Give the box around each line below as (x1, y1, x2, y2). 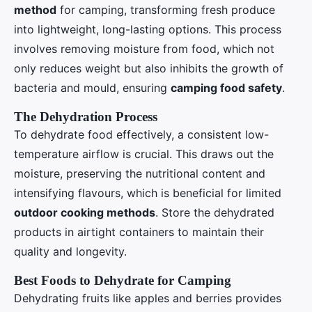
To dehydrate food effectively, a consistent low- (14, 127, 269, 141)
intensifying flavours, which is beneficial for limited (14, 185, 281, 200)
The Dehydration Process (14, 109, 157, 124)
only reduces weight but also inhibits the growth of (14, 61, 283, 75)
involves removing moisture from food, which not (14, 41, 274, 56)
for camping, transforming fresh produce (56, 2, 275, 17)
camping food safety (171, 80, 282, 95)
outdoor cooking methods (14, 205, 155, 219)
